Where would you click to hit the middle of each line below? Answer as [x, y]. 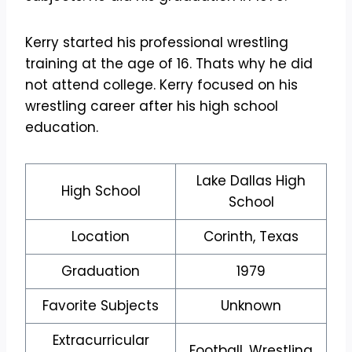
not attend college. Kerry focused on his [161, 85]
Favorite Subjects [101, 306]
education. [62, 128]
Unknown [251, 306]
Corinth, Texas [251, 237]
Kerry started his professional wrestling [157, 43]
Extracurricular [101, 341]
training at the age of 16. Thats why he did [169, 64]
